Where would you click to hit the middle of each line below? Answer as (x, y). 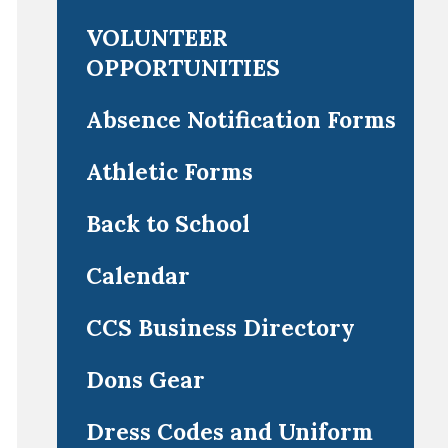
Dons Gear (145, 379)
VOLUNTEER (156, 37)
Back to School (167, 223)
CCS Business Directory (220, 327)
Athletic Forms (169, 171)
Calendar (137, 275)
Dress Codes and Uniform (229, 431)
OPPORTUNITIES (182, 67)
